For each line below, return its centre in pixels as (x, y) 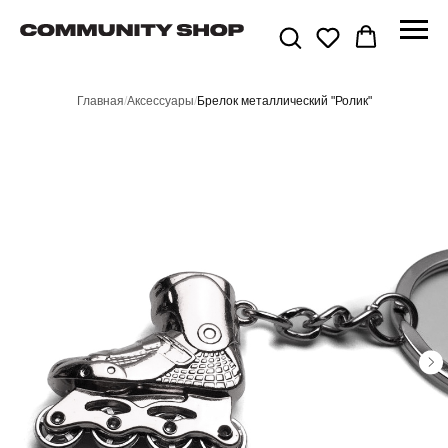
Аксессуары (160, 101)
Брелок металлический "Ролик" (284, 101)
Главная (100, 101)
